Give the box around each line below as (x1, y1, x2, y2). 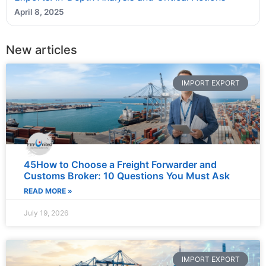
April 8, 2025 (14, 7, 64, 17)
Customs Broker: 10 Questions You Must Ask (24, 170, 230, 182)
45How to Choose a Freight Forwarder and (24, 159, 217, 171)
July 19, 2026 (24, 208, 68, 218)
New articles (6, 42, 77, 57)
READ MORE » (24, 186, 72, 196)
